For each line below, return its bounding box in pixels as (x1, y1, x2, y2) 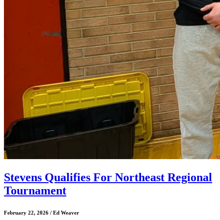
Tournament (4, 184, 66, 197)
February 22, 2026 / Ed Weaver (4, 210, 79, 216)
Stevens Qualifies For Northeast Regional (4, 171, 212, 184)
